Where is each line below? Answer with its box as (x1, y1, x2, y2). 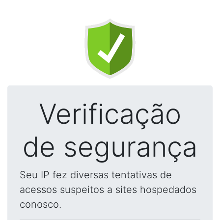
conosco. (20, 198, 61, 210)
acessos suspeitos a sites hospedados (20, 184, 196, 195)
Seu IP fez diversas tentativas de (20, 169, 172, 181)
